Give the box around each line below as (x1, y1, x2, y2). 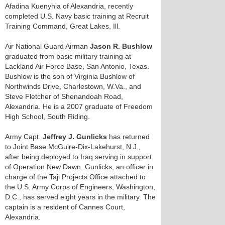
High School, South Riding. (5, 113, 90, 121)
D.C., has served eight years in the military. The (5, 193, 156, 201)
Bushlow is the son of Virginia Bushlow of (5, 72, 135, 80)
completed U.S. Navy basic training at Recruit (5, 12, 149, 20)
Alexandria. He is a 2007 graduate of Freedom (5, 102, 153, 110)
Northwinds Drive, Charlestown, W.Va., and (5, 82, 141, 90)
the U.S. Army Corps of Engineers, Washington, (5, 183, 155, 191)
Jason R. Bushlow (90, 42, 152, 50)
